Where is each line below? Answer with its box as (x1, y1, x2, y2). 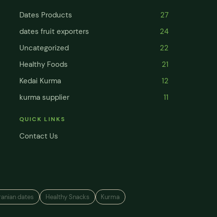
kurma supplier (19, 92, 69, 102)
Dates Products (19, 10, 72, 20)
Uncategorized (19, 43, 69, 53)
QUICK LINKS (19, 115, 66, 123)
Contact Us (19, 131, 58, 141)
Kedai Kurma (19, 76, 61, 86)
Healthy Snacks (45, 192, 90, 201)
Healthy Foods (19, 59, 68, 69)
